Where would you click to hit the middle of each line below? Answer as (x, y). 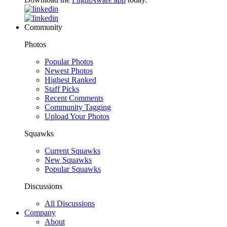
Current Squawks (72, 151)
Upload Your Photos (77, 116)
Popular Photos (69, 62)
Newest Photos (69, 71)
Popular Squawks (73, 169)
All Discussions (70, 203)
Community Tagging (78, 107)
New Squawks (68, 160)
